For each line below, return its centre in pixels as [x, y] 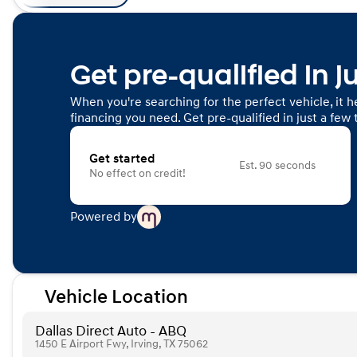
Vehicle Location [116, 298]
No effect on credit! [137, 173]
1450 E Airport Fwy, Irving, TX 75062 [122, 344]
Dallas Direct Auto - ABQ [111, 331]
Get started [122, 158]
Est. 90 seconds [277, 165]
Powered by [104, 217]
